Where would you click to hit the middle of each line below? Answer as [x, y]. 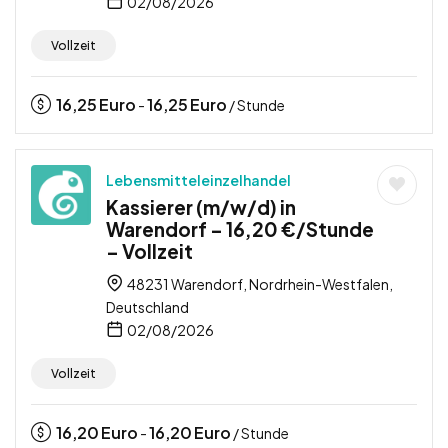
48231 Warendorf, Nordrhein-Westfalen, [259, 283]
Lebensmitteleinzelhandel [198, 179]
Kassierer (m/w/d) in [201, 206]
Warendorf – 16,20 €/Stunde [240, 228]
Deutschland [147, 306]
